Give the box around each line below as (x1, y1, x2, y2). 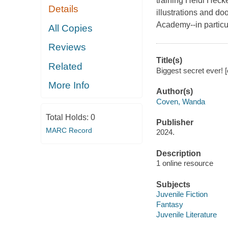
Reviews (48, 42, 87, 53)
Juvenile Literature (156, 210, 217, 219)
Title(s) (156, 56, 182, 65)
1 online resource (156, 159, 213, 168)
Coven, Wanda (156, 97, 205, 106)
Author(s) (156, 87, 193, 96)
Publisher (156, 118, 193, 127)
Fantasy (156, 200, 183, 209)
